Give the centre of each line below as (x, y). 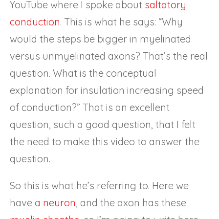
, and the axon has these (131, 202)
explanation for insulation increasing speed (107, 90)
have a (26, 202)
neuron (59, 202)
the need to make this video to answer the (105, 141)
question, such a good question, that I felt (103, 124)
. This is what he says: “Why (121, 22)
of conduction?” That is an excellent (90, 107)
